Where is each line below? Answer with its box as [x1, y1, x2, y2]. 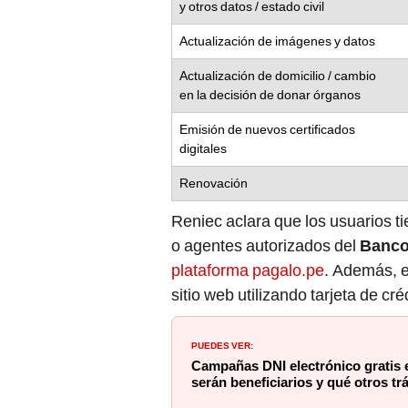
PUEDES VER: [191, 337, 253, 352]
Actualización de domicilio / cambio [179, 68, 376, 84]
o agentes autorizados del [171, 236, 360, 256]
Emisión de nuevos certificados [179, 122, 355, 138]
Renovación [179, 176, 248, 191]
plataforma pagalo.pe [171, 260, 324, 280]
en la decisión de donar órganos [179, 87, 361, 103]
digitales [179, 141, 227, 157]
